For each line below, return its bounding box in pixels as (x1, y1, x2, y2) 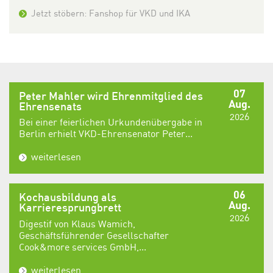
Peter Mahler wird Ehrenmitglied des (19, 91, 203, 102)
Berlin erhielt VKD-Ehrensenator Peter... (19, 127, 193, 140)
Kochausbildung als (19, 193, 116, 204)
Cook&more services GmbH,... (19, 240, 146, 253)
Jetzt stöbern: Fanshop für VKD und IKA (31, 7, 190, 18)
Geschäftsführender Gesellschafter (19, 229, 169, 241)
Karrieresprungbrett (19, 204, 121, 214)
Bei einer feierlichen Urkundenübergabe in (19, 116, 202, 129)
